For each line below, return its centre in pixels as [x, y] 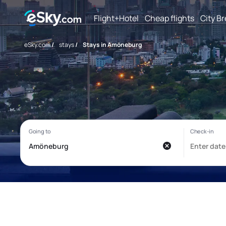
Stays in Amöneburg [112, 45]
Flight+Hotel [116, 18]
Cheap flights [169, 18]
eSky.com [37, 45]
